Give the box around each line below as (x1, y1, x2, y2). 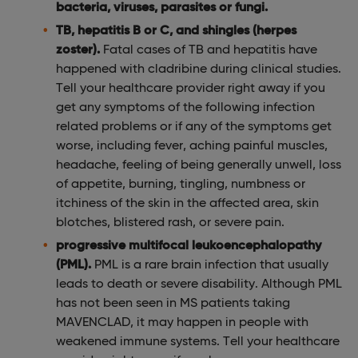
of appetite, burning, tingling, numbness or (56, 175, 305, 191)
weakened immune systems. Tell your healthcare (56, 332, 340, 348)
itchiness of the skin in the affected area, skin (56, 194, 319, 210)
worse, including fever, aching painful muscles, (56, 137, 328, 153)
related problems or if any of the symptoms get (56, 117, 332, 133)
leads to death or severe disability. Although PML (56, 275, 342, 291)
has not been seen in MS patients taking (56, 294, 290, 310)
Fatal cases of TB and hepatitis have (100, 41, 317, 57)
